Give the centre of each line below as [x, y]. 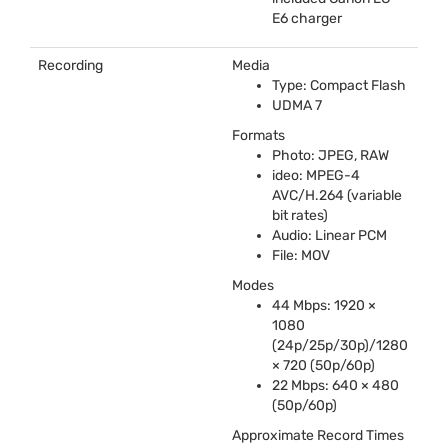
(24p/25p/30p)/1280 [340, 345]
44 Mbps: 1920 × [324, 305]
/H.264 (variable [350, 195]
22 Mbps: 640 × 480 [335, 385]
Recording [70, 65]
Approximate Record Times [318, 435]
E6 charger [307, 18]
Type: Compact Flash [339, 85]
